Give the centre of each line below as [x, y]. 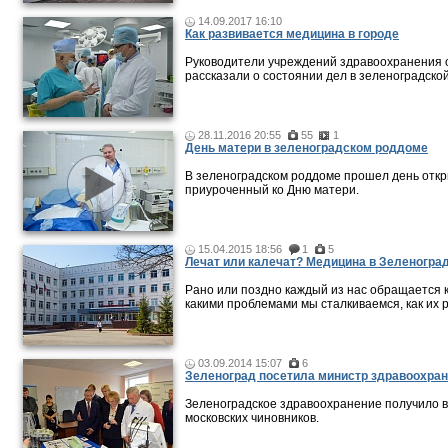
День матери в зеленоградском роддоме [306, 148]
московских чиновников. [252, 418]
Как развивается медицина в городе [292, 34]
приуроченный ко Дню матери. [272, 190]
